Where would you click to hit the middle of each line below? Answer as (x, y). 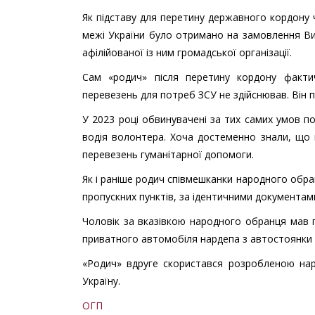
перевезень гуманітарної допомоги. (168, 154)
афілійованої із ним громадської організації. (188, 52)
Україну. (101, 281)
